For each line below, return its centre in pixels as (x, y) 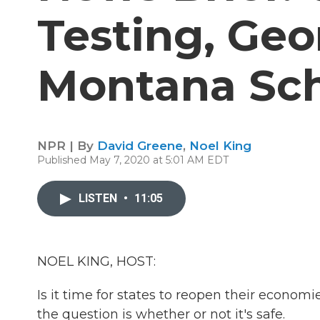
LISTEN (99, 198)
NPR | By (67, 146)
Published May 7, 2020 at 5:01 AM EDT (133, 160)
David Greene (140, 146)
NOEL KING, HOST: (96, 261)
